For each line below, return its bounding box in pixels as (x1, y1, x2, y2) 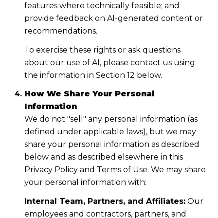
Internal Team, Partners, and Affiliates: (24, 196, 185, 206)
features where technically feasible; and (24, 1, 180, 11)
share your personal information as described (24, 140, 200, 149)
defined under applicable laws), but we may (24, 127, 196, 137)
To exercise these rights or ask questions (24, 45, 181, 54)
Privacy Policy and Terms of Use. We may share (24, 165, 206, 175)
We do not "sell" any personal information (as (24, 114, 198, 124)
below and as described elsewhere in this (24, 152, 183, 162)
